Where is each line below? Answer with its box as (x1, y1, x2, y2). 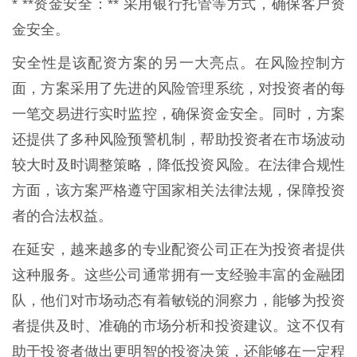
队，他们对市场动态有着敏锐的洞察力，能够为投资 (12, 292, 345, 309)
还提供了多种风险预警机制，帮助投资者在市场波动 (12, 131, 345, 148)
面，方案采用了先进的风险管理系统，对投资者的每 (12, 80, 345, 97)
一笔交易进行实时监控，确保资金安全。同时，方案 (12, 106, 345, 123)
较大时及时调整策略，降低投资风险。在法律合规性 (12, 157, 345, 174)
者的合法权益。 (12, 208, 112, 225)
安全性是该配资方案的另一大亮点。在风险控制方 (12, 55, 345, 72)
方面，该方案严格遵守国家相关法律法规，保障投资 (12, 182, 345, 199)
